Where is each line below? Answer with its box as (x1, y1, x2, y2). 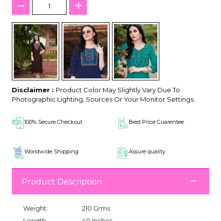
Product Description (22, 177, 102, 186)
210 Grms (82, 204, 110, 212)
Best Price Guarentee (129, 118, 184, 125)
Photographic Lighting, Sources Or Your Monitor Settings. (12, 95, 195, 103)
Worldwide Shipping (24, 148, 78, 155)
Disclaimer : (12, 86, 56, 94)
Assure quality (129, 148, 165, 155)
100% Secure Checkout (24, 118, 82, 125)
